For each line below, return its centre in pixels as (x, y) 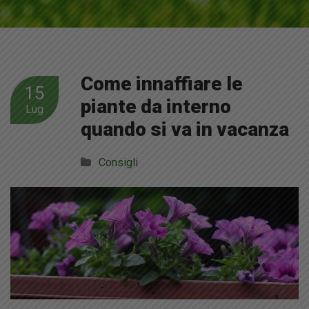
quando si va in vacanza (185, 129)
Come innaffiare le (162, 84)
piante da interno (156, 107)
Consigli (118, 162)
